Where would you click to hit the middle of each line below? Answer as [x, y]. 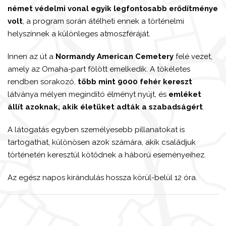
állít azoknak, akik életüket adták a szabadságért [105, 107]
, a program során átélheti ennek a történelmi [103, 21]
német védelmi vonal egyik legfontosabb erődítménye [113, 8]
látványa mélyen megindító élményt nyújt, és [88, 94]
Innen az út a [32, 56]
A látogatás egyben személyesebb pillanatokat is [96, 129]
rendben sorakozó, [43, 81]
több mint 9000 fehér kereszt [135, 81]
